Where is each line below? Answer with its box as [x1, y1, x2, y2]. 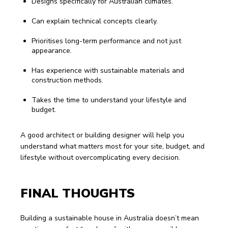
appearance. [32, 45, 72, 55]
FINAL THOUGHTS [20, 185, 135, 202]
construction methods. [32, 75, 103, 85]
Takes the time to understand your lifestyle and [32, 95, 186, 105]
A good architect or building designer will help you [20, 130, 186, 140]
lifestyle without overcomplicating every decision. [20, 152, 180, 162]
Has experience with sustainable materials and [32, 65, 184, 75]
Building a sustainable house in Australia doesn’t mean [20, 213, 201, 223]
